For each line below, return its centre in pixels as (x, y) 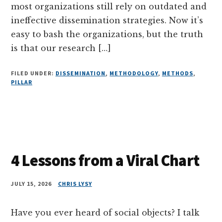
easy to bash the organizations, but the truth (107, 34)
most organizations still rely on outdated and (109, 6)
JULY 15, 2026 (31, 183)
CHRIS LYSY (75, 183)
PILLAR (22, 82)
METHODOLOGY (134, 73)
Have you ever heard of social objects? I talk (105, 212)
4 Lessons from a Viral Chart (105, 160)
